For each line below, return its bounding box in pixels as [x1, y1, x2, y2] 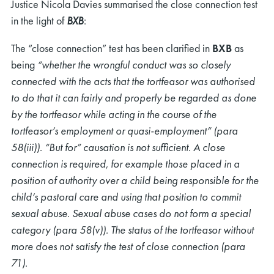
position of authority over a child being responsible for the [11, 172, 259, 187]
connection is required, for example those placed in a [11, 156, 240, 171]
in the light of [11, 13, 67, 28]
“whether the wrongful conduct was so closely [35, 57, 231, 72]
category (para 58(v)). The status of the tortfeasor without [11, 222, 254, 237]
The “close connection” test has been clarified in [11, 40, 212, 55]
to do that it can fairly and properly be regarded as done [11, 90, 256, 105]
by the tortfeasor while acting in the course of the [11, 106, 217, 121]
